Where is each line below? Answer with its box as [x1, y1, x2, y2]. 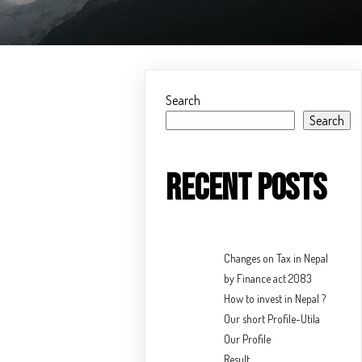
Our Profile [224, 332, 271, 347]
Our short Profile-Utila [224, 312, 321, 326]
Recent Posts [166, 166, 327, 211]
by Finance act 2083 [224, 271, 313, 286]
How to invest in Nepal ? [224, 292, 326, 306]
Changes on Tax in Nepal [224, 251, 329, 266]
